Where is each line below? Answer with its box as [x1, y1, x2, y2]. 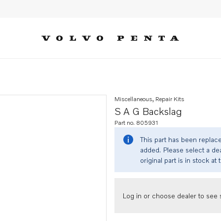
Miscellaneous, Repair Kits [114, 95, 184, 103]
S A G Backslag [114, 105, 182, 117]
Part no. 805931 [114, 119, 158, 126]
